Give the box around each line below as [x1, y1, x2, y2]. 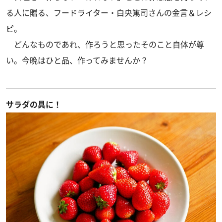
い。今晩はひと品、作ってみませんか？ [6, 55, 148, 66]
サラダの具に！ [6, 99, 61, 110]
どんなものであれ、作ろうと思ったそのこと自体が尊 [6, 39, 204, 50]
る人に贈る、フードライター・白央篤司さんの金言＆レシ [6, 7, 212, 18]
